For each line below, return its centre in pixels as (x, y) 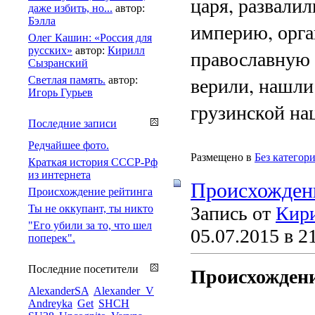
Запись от (233, 213)
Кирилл (126, 50)
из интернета (59, 174)
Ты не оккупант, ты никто (91, 208)
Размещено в (221, 157)
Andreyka (50, 303)
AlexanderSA (58, 290)
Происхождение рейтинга (90, 191)
